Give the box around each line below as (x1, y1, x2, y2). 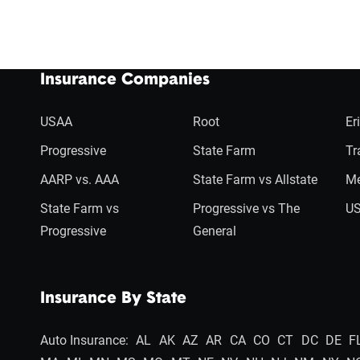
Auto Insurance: (39, 333, 129, 348)
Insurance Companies (39, 72, 210, 88)
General (192, 223, 236, 239)
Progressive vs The (192, 201, 300, 216)
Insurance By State (39, 291, 186, 307)
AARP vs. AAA (39, 172, 119, 187)
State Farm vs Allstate (192, 172, 317, 187)
